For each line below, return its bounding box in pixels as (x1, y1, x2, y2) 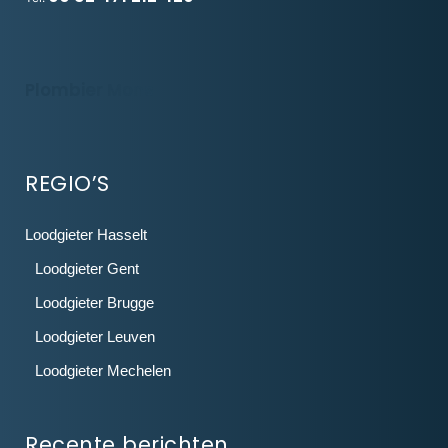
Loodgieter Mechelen (35, 362, 171, 380)
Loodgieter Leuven (35, 328, 155, 346)
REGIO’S (25, 169, 110, 199)
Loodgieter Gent (35, 260, 139, 278)
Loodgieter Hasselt (25, 226, 147, 244)
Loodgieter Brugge (35, 294, 154, 312)
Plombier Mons (25, 78, 154, 103)
